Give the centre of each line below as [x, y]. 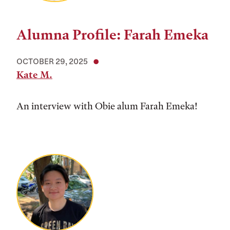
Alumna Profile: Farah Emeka [112, 35]
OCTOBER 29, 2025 [52, 61]
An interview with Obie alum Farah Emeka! [108, 106]
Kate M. [34, 75]
